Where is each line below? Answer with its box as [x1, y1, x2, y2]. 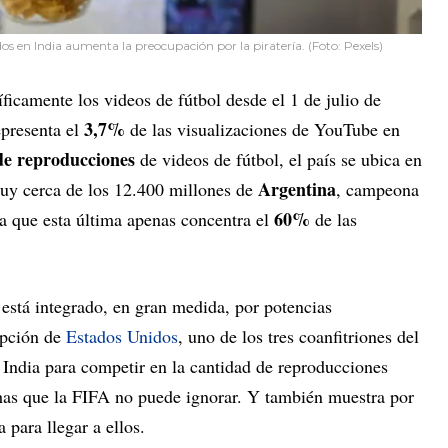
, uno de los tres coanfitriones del [178, 323, 419, 348]
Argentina [258, 175, 336, 202]
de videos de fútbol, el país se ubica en [135, 146, 422, 171]
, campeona [336, 176, 419, 201]
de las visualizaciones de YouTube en [125, 116, 400, 141]
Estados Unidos [66, 323, 178, 348]
